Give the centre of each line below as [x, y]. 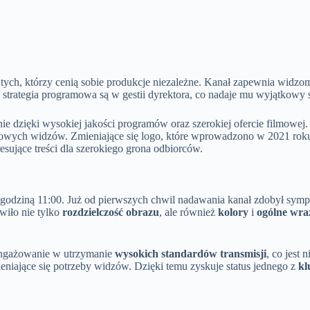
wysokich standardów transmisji [191, 254]
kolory [233, 212]
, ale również [189, 212]
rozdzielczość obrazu [111, 212]
